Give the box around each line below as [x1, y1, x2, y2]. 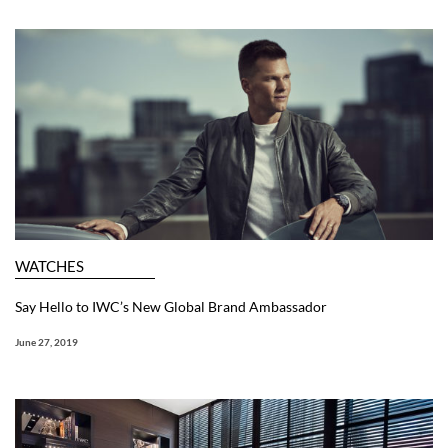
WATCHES [15, 257, 84, 276]
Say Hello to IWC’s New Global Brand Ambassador [15, 298, 327, 316]
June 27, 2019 [15, 336, 78, 349]
